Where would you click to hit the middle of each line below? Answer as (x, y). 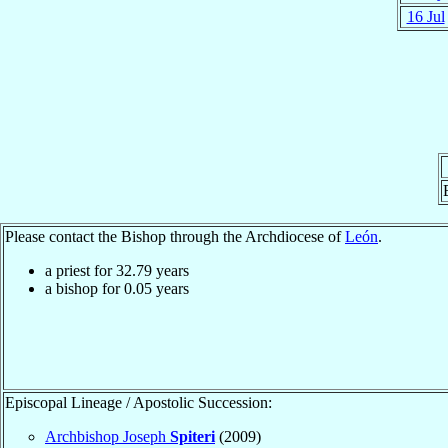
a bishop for (84, 288)
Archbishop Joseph (107, 436)
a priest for (80, 270)
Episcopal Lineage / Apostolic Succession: (138, 402)
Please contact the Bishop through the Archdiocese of (175, 236)
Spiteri (192, 436)
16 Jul (425, 16)
